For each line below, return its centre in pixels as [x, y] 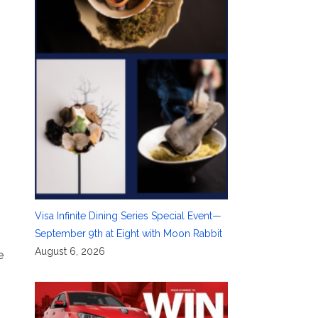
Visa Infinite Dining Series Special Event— [128, 215]
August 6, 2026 [70, 251]
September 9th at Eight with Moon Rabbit [128, 233]
